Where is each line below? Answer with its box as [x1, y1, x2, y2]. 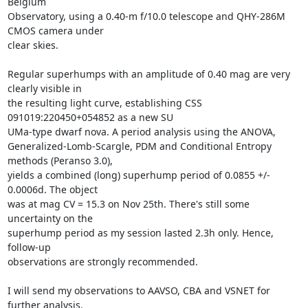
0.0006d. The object [7, 182, 98, 196]
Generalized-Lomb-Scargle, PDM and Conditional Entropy [7, 139, 272, 153]
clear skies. [7, 38, 61, 52]
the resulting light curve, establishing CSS [7, 96, 202, 109]
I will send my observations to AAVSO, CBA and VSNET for [7, 283, 270, 297]
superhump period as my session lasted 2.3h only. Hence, [7, 225, 274, 239]
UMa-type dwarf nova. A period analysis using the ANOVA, [7, 124, 276, 138]
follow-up [7, 240, 51, 254]
